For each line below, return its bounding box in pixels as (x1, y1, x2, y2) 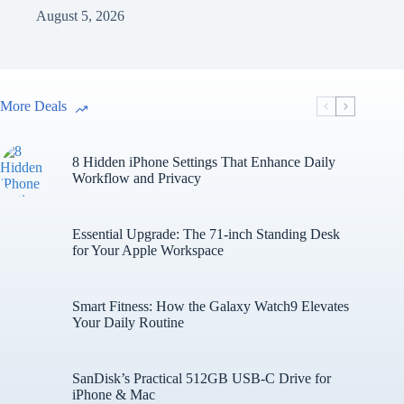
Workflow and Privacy (72, 170, 201, 187)
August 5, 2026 (36, 8, 124, 24)
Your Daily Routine (72, 315, 184, 331)
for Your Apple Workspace (72, 243, 224, 259)
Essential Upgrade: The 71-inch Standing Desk (72, 226, 340, 243)
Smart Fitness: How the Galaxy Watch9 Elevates (72, 298, 349, 315)
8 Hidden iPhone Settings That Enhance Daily (72, 154, 335, 170)
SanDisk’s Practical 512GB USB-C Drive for (72, 371, 331, 387)
